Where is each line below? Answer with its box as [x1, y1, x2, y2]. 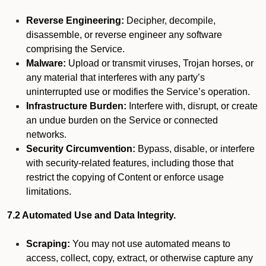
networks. [26, 129, 66, 140]
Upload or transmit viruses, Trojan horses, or [66, 58, 254, 68]
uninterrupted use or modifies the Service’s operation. [26, 87, 250, 97]
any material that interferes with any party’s [26, 72, 205, 83]
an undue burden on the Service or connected [26, 115, 218, 125]
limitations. [26, 186, 71, 197]
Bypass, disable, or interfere [135, 144, 255, 154]
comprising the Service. [26, 44, 125, 54]
